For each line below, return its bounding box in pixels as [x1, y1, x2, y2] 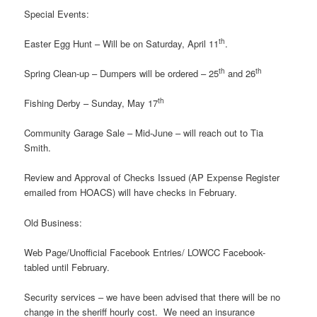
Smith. [24, 141, 52, 155]
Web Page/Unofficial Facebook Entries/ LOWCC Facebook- [24, 245, 266, 259]
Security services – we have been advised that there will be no [24, 289, 281, 304]
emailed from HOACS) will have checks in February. [24, 185, 238, 200]
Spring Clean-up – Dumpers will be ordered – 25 [24, 67, 219, 81]
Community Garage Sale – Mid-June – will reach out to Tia [24, 126, 264, 140]
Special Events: [24, 6, 93, 21]
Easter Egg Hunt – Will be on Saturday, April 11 [24, 36, 219, 50]
